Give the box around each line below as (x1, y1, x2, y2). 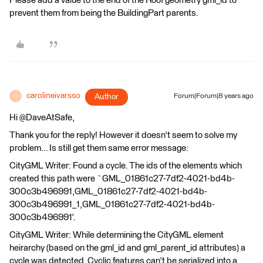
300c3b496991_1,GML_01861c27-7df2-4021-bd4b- (9, 200, 215, 209)
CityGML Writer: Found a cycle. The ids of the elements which (9, 161, 242, 170)
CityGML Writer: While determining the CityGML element (9, 231, 224, 240)
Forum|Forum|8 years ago (174, 93, 254, 100)
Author (95, 93, 119, 101)
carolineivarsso (26, 92, 80, 100)
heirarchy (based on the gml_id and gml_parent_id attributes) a (9, 244, 245, 252)
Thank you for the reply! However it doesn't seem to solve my (9, 131, 237, 140)
